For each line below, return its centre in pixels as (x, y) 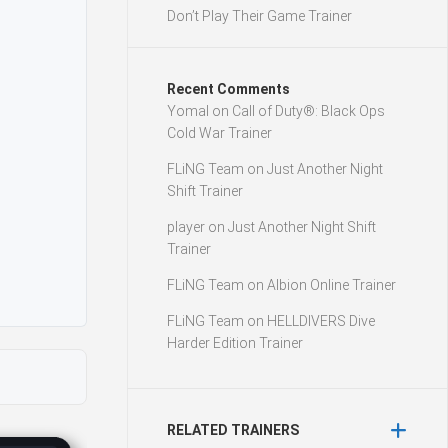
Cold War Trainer (219, 133)
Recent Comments (228, 89)
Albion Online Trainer (331, 285)
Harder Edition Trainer (235, 343)
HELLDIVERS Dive (321, 321)
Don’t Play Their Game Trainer (259, 16)
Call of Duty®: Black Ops (308, 111)
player (186, 227)
